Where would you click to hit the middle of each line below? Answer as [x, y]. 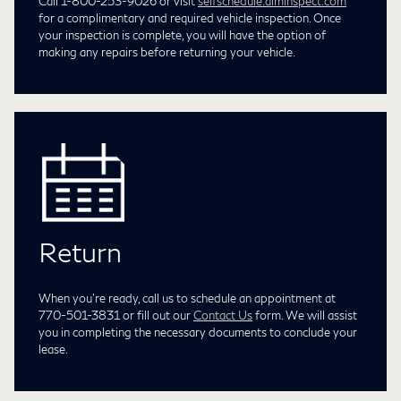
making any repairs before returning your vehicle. [167, 51]
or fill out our [157, 315]
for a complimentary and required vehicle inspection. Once [190, 17]
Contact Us [223, 315]
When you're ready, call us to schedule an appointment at [187, 298]
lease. [53, 349]
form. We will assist [305, 315]
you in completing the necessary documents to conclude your [198, 332]
